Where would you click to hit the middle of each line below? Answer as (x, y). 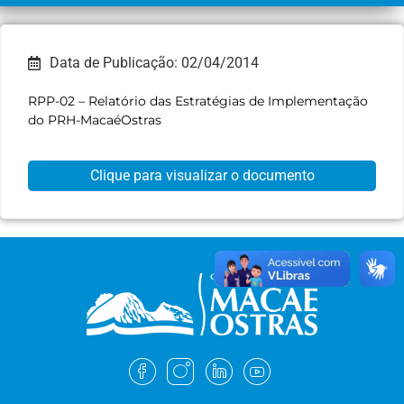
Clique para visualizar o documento (202, 176)
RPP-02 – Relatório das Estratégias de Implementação (198, 101)
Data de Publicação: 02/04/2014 (154, 62)
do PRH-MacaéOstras (95, 119)
